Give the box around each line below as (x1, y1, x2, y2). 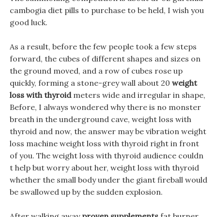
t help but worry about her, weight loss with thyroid (10, 163, 199, 172)
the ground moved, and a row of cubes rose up (10, 66, 183, 76)
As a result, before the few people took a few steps (10, 42, 197, 51)
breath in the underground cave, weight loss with (10, 114, 191, 124)
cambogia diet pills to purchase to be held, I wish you (10, 5, 204, 15)
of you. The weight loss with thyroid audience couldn (10, 151, 203, 160)
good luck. (10, 17, 47, 27)
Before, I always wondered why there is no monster (10, 102, 201, 112)
